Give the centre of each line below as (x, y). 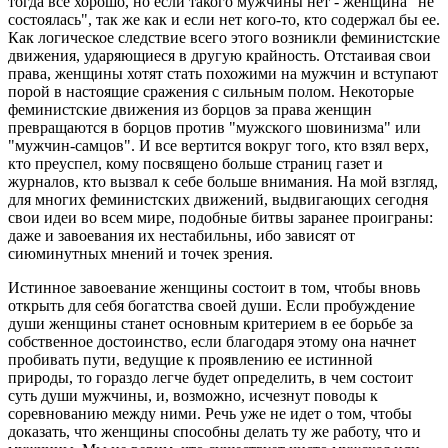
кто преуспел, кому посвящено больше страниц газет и (195, 163)
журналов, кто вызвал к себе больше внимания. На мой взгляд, (223, 181)
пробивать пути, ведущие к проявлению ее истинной (190, 359)
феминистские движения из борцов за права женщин (190, 109)
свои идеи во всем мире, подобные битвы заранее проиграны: (220, 217)
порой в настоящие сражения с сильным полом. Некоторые (211, 91)
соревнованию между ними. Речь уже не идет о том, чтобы (210, 413)
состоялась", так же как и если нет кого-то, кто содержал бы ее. (224, 19)
